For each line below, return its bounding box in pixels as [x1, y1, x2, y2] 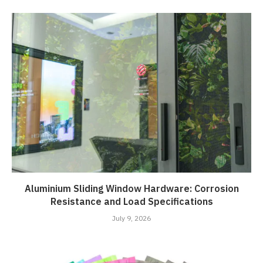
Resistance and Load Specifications [50, 194, 213, 209]
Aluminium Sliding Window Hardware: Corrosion [24, 181, 239, 196]
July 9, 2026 [112, 213, 151, 224]
